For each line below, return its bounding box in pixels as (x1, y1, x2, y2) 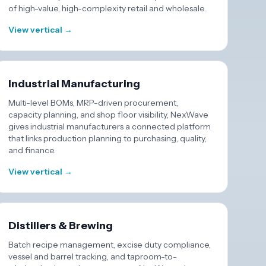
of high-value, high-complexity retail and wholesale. (8, 3, 207, 14)
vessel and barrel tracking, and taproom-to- (8, 251, 178, 262)
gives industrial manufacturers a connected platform (8, 121, 211, 132)
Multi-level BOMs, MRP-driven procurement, (8, 97, 179, 108)
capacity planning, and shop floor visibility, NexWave (8, 109, 209, 120)
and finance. (8, 145, 56, 156)
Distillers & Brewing (8, 219, 113, 232)
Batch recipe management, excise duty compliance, (8, 239, 211, 250)
